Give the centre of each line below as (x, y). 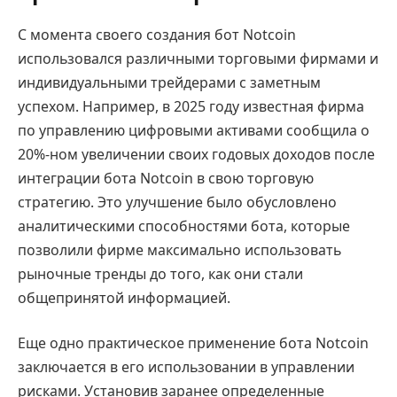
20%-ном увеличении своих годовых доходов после (196, 154)
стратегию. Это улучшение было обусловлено (177, 202)
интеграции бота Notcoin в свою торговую (166, 178)
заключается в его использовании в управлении (186, 367)
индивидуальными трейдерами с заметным (169, 82)
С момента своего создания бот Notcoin (157, 34)
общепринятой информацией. (124, 297)
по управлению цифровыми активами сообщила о (194, 130)
